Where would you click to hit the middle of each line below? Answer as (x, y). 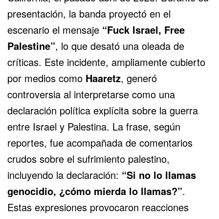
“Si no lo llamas (159, 175)
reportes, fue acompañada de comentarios (100, 143)
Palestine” (31, 46)
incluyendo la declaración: (65, 175)
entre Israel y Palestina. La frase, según (94, 127)
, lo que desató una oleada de (120, 46)
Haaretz (103, 78)
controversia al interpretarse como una (91, 94)
